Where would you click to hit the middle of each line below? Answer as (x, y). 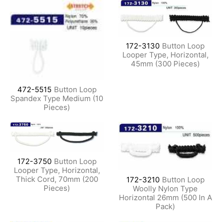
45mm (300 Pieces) (165, 63)
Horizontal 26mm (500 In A (165, 197)
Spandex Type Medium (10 (57, 99)
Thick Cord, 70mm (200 (57, 179)
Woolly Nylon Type (165, 188)
